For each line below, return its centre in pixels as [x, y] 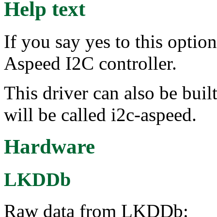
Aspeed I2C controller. [90, 63]
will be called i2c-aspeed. [100, 114]
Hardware [49, 147]
